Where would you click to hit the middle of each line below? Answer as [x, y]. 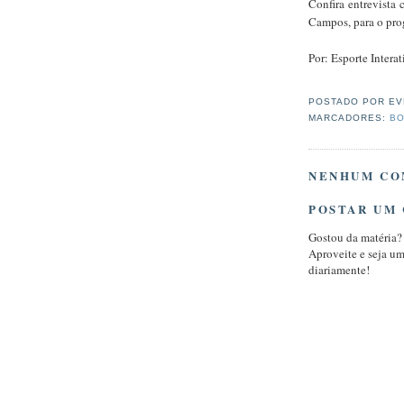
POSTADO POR [349, 102]
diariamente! [339, 270]
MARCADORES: [349, 118]
